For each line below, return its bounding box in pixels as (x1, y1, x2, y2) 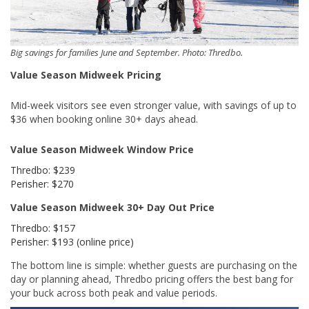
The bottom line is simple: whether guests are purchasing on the (10, 258, 297, 272)
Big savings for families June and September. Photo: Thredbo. (10, 46, 243, 59)
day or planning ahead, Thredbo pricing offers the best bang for (10, 272, 293, 286)
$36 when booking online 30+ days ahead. (10, 112, 198, 126)
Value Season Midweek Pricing (10, 68, 161, 81)
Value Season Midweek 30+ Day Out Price (10, 200, 215, 214)
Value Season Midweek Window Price (10, 142, 194, 156)
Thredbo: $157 (10, 221, 75, 235)
